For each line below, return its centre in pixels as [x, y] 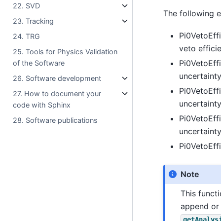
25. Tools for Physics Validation [65, 52]
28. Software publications [55, 120]
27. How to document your [57, 94]
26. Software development [57, 78]
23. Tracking [34, 21]
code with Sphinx [42, 105]
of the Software [39, 63]
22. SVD [27, 6]
